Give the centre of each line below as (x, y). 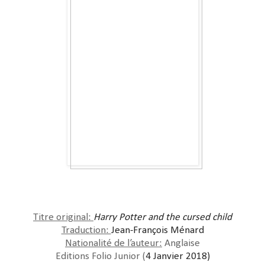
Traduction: (86, 230)
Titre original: (63, 217)
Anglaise (181, 243)
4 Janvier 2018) (177, 256)
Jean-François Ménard (157, 230)
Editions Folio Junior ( (100, 256)
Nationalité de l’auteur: (114, 243)
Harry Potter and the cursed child (163, 217)
